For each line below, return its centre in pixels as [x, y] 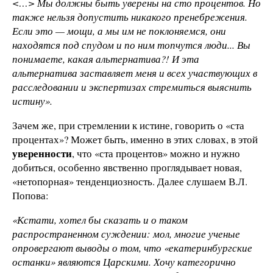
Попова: [30, 195]
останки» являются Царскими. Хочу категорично [124, 261]
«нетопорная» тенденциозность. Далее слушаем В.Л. [130, 181]
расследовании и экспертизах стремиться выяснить [132, 87]
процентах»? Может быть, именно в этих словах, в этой [135, 139]
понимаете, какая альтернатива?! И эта [106, 59]
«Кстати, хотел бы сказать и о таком [100, 219]
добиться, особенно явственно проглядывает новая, [127, 167]
